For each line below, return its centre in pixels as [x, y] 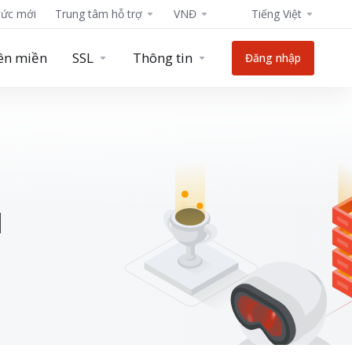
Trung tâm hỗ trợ [99, 14]
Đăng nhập [273, 58]
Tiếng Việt [277, 14]
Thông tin [163, 58]
